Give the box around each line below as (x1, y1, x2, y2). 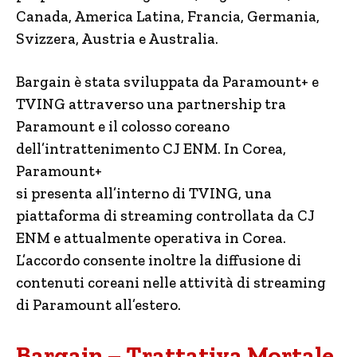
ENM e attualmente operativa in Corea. (16, 229, 286, 247)
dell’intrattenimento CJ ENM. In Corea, (16, 139, 286, 158)
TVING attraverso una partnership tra (16, 95, 286, 113)
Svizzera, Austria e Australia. (16, 29, 218, 48)
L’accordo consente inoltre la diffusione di (16, 251, 301, 269)
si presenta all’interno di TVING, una (16, 184, 272, 202)
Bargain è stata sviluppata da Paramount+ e (16, 73, 319, 91)
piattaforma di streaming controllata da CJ (16, 206, 315, 225)
